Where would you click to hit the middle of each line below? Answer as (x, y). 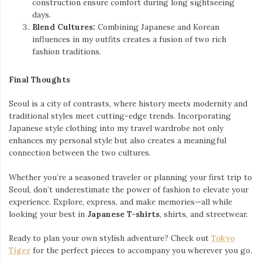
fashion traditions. (67, 52)
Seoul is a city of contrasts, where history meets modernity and (128, 104)
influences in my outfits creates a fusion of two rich (129, 39)
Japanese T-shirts (123, 214)
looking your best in (48, 214)
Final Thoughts (39, 80)
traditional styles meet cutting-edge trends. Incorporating (120, 116)
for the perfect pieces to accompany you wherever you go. (141, 250)
